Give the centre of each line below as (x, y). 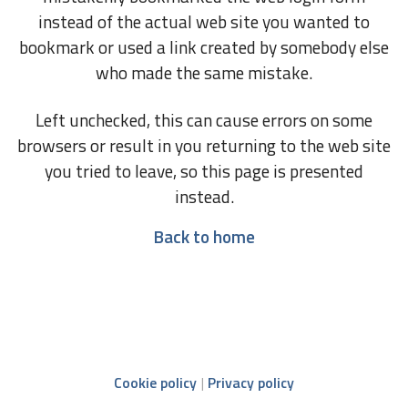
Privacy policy (251, 382)
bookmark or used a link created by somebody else (204, 47)
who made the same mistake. (204, 72)
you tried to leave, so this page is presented (204, 171)
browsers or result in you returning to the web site (204, 145)
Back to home (204, 236)
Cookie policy (155, 382)
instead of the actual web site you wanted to (204, 21)
